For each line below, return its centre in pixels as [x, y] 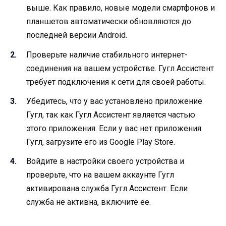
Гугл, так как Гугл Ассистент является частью [111, 115]
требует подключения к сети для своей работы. [116, 82]
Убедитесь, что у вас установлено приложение [114, 101]
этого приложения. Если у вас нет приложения [114, 128]
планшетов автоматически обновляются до [109, 22]
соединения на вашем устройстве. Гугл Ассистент [120, 68]
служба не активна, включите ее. [89, 202]
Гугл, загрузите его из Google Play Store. [101, 142]
